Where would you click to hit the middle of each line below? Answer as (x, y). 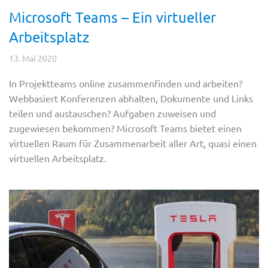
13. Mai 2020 (33, 58)
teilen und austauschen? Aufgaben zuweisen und (112, 113)
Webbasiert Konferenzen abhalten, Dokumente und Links (131, 98)
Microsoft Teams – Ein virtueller (112, 17)
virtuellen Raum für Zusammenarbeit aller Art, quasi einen (133, 143)
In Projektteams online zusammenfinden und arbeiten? (126, 83)
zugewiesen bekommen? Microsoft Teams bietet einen (125, 128)
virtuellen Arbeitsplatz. (58, 158)
